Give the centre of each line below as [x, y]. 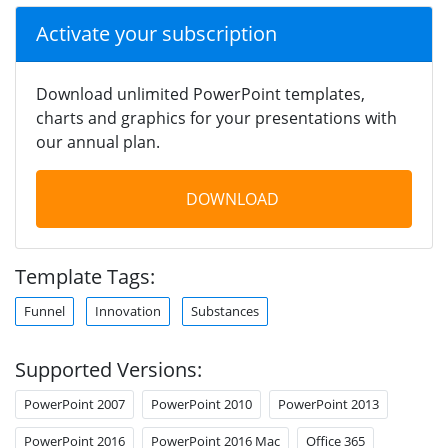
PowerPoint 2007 [74, 403]
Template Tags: [85, 276]
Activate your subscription [156, 33]
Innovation [128, 310]
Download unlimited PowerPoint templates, [200, 93]
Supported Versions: [108, 369]
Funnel [44, 310]
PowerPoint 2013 [328, 403]
